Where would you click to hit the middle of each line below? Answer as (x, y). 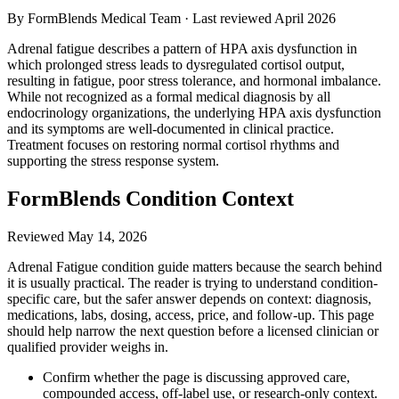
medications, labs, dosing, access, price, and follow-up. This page (191, 314)
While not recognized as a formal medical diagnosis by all (169, 96)
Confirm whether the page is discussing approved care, (196, 377)
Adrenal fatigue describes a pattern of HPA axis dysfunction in (182, 48)
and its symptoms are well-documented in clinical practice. (171, 128)
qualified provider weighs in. (88, 346)
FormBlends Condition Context (151, 198)
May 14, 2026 (107, 236)
